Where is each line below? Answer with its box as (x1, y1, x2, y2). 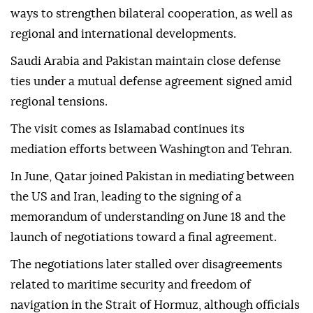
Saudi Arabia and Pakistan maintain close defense (10, 55, 281, 68)
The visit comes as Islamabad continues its (10, 123, 245, 136)
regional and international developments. (10, 28, 236, 41)
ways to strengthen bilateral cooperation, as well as (10, 8, 293, 20)
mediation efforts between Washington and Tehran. (10, 143, 292, 156)
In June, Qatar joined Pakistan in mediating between (10, 170, 294, 183)
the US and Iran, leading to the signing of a (10, 191, 242, 203)
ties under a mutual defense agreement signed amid (10, 75, 292, 88)
